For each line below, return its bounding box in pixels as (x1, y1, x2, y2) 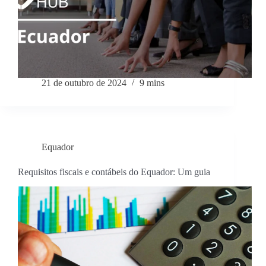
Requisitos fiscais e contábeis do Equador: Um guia (18, 167, 210, 178)
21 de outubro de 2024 (42, 78, 126, 88)
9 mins (140, 78, 164, 88)
